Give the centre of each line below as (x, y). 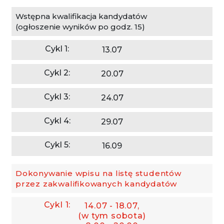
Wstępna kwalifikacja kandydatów (81, 16)
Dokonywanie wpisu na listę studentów (98, 173)
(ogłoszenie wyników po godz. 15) (80, 27)
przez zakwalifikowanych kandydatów (96, 184)
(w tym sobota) (112, 216)
